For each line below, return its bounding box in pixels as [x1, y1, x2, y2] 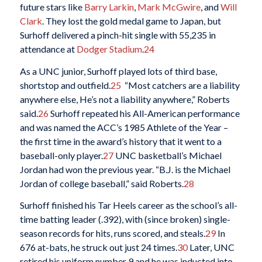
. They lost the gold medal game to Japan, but [42, 15, 221, 26]
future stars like [19, 1, 84, 12]
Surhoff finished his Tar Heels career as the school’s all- [19, 199, 237, 211]
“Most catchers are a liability [120, 79, 240, 91]
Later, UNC [187, 242, 235, 253]
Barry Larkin [84, 1, 134, 12]
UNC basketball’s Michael [113, 149, 222, 161]
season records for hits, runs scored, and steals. [19, 227, 205, 239]
